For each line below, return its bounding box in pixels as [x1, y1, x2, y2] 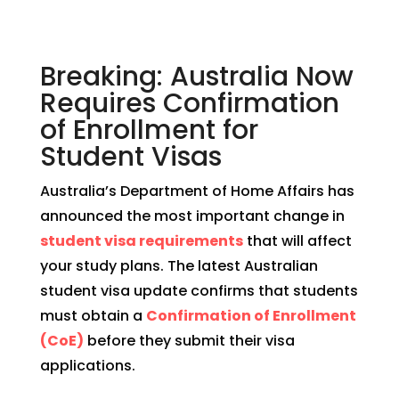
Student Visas [39, 138, 222, 175]
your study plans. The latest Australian [39, 256, 318, 276]
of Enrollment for [39, 111, 258, 149]
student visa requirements [39, 231, 243, 251]
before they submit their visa [83, 330, 295, 351]
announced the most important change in [39, 206, 345, 226]
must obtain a [39, 305, 146, 326]
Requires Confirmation [39, 85, 339, 122]
